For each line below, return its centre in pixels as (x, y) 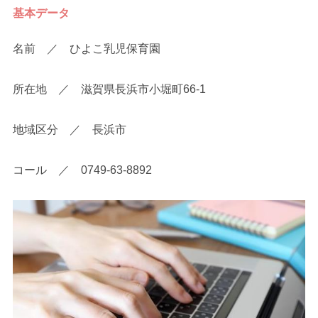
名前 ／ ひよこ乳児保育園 (87, 49)
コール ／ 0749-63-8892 (83, 170)
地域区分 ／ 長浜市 (70, 129)
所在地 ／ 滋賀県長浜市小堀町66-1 (110, 89)
